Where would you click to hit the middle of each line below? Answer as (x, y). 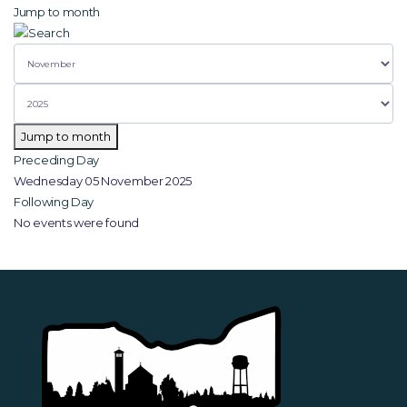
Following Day (54, 202)
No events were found (76, 223)
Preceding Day (57, 160)
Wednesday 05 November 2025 (103, 181)
